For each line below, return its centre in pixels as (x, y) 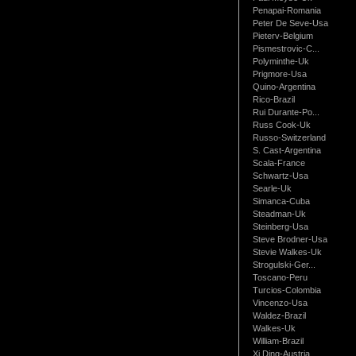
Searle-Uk (272, 188)
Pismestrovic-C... (286, 48)
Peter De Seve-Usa (290, 23)
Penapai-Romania (286, 10)
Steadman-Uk (279, 213)
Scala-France (279, 163)
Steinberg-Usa (280, 226)
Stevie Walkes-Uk (287, 252)
